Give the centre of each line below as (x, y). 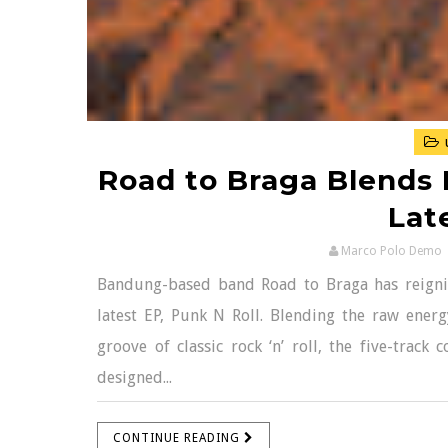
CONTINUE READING (178, 438)
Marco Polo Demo (391, 251)
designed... (134, 378)
